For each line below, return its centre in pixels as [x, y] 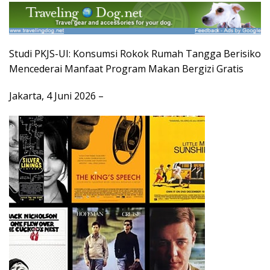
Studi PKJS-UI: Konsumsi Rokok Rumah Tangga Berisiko [135, 53]
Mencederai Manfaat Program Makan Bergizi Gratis [126, 68]
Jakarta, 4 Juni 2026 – [56, 96]
